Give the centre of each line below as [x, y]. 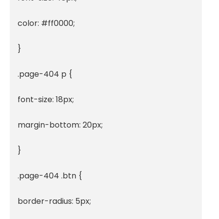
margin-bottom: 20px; [60, 125]
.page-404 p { [45, 74]
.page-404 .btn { [50, 175]
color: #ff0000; [46, 23]
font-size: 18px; [46, 99]
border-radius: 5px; [54, 201]
